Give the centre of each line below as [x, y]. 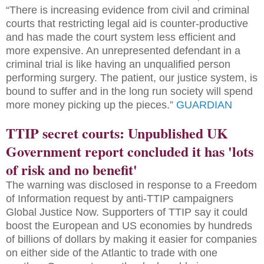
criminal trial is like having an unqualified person [118, 64]
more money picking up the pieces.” [91, 105]
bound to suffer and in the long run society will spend [129, 91]
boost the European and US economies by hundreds [129, 225]
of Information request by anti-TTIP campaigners [120, 198]
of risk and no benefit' [72, 169]
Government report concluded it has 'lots [130, 151]
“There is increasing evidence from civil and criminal [128, 10]
